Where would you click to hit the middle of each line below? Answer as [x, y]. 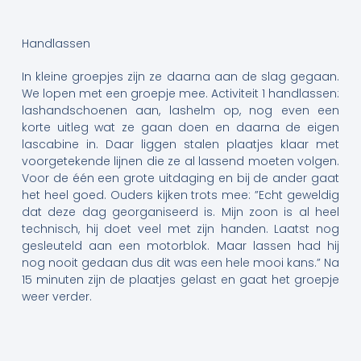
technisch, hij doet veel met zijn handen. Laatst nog [180, 228]
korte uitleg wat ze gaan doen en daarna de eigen [180, 127]
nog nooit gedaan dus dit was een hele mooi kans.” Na [180, 262]
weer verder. [56, 296]
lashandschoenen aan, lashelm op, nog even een [180, 110]
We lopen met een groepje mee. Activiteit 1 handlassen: [180, 93]
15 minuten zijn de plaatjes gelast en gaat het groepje [180, 279]
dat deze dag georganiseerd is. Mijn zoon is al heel [180, 212]
